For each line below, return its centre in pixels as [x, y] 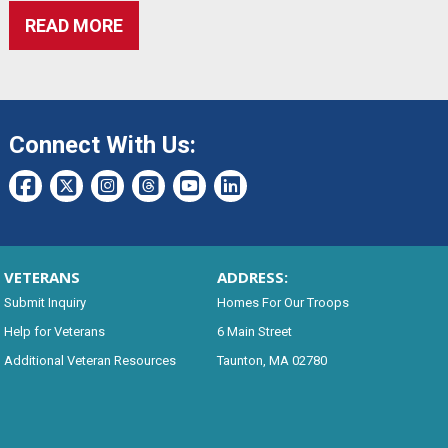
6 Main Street [254, 331]
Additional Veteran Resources [89, 360]
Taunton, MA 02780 [271, 360]
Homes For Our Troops [282, 302]
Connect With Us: [102, 144]
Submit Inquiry [44, 302]
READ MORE [73, 25]
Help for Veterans [54, 331]
